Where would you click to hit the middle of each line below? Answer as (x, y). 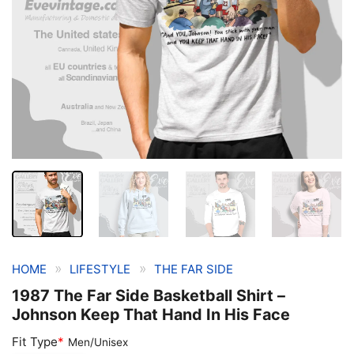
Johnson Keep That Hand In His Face (151, 315)
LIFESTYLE (100, 269)
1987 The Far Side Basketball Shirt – (149, 296)
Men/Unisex (98, 343)
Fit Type (35, 342)
